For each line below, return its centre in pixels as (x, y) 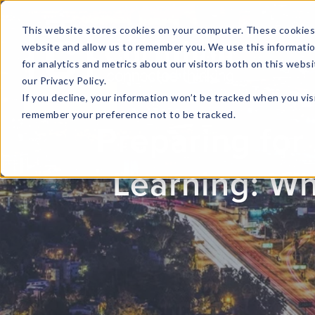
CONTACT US (70, 99)
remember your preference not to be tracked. (129, 114)
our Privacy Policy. (64, 80)
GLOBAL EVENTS (135, 66)
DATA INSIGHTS (242, 66)
